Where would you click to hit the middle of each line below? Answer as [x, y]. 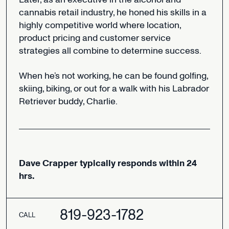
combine [91, 51]
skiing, [31, 88]
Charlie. [102, 101]
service [156, 38]
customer [119, 38]
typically [97, 164]
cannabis [37, 12]
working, [94, 76]
